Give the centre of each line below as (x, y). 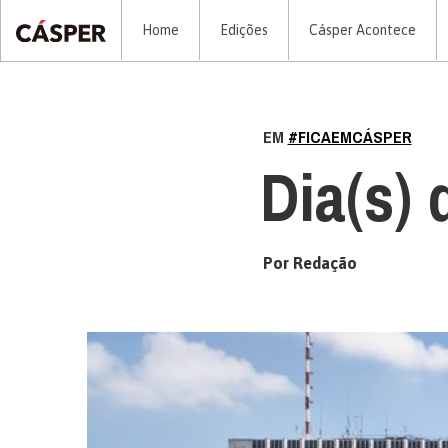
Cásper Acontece (362, 30)
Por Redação (309, 263)
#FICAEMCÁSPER (349, 137)
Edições (244, 30)
